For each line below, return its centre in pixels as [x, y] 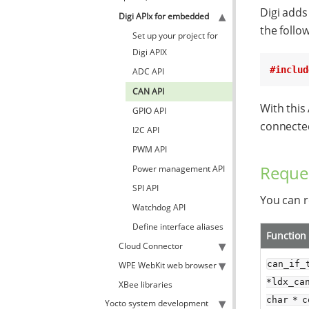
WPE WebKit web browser [168, 265]
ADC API [148, 71]
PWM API [150, 149]
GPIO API [149, 111]
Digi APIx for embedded [164, 16]
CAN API [148, 91]
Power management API [179, 169]
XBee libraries [146, 285]
